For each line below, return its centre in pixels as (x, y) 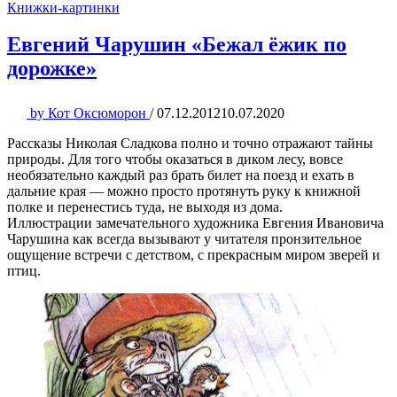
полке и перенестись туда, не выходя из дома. (145, 207)
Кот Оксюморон (97, 113)
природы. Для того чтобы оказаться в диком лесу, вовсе (175, 160)
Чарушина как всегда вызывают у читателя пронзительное (184, 239)
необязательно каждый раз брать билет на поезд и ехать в (181, 175)
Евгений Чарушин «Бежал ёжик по (177, 45)
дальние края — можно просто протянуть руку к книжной (184, 191)
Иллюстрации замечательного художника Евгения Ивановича (195, 223)
